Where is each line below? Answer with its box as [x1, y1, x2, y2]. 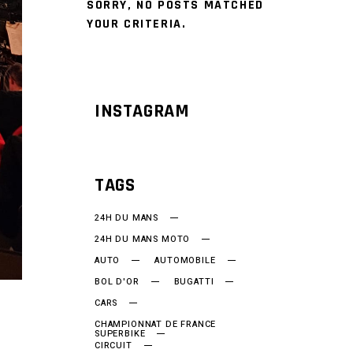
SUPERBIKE [95, 327, 146, 340]
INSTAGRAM [95, 99, 190, 123]
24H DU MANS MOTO [95, 232, 191, 246]
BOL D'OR [95, 275, 139, 288]
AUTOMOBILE [154, 254, 216, 267]
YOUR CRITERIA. [87, 16, 187, 32]
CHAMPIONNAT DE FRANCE [95, 318, 217, 331]
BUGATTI [173, 275, 214, 288]
